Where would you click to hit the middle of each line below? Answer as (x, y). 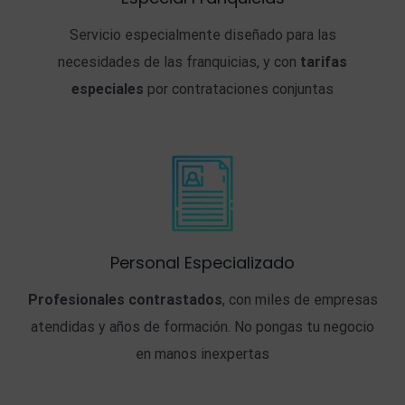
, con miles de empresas (300, 300)
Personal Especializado (202, 263)
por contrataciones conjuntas (239, 89)
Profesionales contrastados (125, 300)
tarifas (324, 62)
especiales (108, 89)
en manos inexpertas (202, 354)
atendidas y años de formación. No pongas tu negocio (202, 327)
